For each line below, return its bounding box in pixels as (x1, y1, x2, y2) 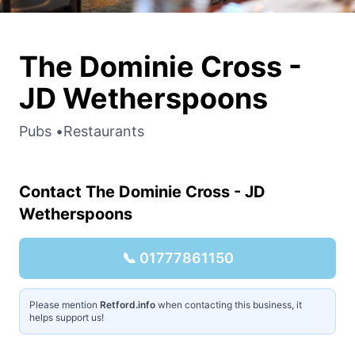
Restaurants (63, 122, 144, 139)
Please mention (29, 298, 100, 311)
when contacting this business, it (155, 298, 302, 311)
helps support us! (29, 311, 104, 323)
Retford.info (100, 298, 155, 311)
